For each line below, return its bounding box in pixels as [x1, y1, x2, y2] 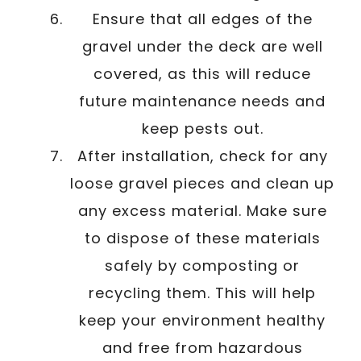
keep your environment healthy [79, 309, 326, 330]
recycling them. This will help [89, 282, 316, 303]
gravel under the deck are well [81, 35, 323, 56]
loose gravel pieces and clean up [70, 172, 334, 193]
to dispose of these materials [84, 227, 321, 248]
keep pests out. [141, 118, 263, 139]
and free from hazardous [102, 337, 303, 358]
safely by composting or [105, 255, 300, 276]
